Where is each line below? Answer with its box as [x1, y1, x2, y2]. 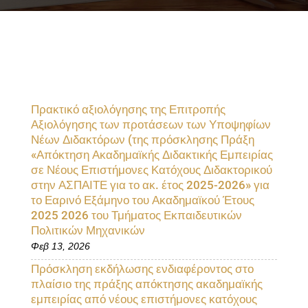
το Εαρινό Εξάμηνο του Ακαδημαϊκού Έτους [30, 193, 254, 207]
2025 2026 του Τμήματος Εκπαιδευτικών [30, 208, 242, 222]
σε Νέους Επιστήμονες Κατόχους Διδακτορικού [30, 163, 272, 177]
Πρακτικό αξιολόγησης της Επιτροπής [30, 102, 225, 116]
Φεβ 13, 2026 [30, 241, 90, 252]
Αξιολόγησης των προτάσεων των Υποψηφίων [30, 118, 271, 131]
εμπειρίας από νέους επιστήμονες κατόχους [30, 292, 257, 306]
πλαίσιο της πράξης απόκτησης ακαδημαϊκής [30, 277, 263, 291]
